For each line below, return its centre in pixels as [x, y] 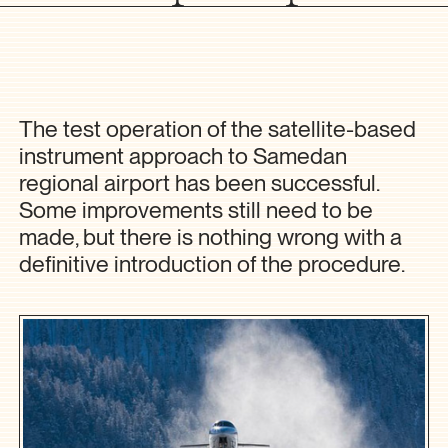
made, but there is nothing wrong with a [211, 236]
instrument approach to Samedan [183, 155]
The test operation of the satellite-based [218, 128]
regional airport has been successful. [199, 182]
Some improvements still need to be [196, 209]
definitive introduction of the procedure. [212, 263]
